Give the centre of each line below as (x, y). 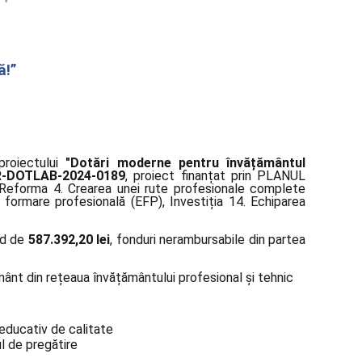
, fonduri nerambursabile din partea (208, 240)
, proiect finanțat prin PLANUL (215, 176)
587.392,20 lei (69, 240)
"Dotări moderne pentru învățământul (185, 163)
